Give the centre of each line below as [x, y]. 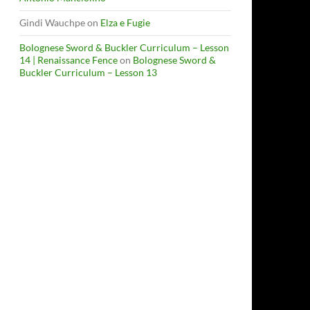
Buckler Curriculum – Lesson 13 [88, 72]
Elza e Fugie [125, 22]
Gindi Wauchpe [52, 22]
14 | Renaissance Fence [69, 60]
